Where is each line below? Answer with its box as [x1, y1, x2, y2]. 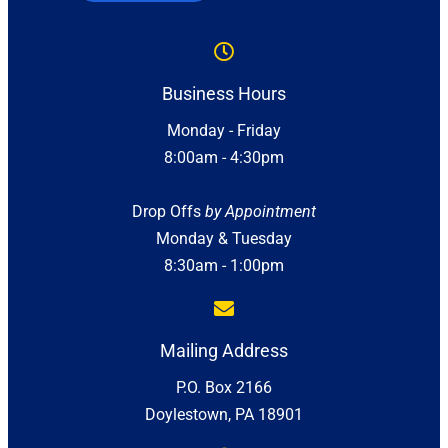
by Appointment [205, 202, 316, 221]
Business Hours [162, 83, 286, 104]
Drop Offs [132, 202, 205, 221]
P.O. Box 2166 [176, 378, 272, 397]
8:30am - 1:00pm [164, 256, 284, 275]
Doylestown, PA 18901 [145, 405, 303, 424]
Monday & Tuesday [156, 229, 292, 248]
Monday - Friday [167, 121, 281, 140]
